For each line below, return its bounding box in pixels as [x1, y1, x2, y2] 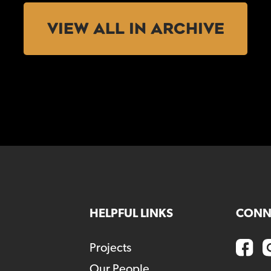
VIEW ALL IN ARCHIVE [47, 20, 224, 38]
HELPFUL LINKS [89, 207, 173, 220]
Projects [89, 242, 131, 255]
